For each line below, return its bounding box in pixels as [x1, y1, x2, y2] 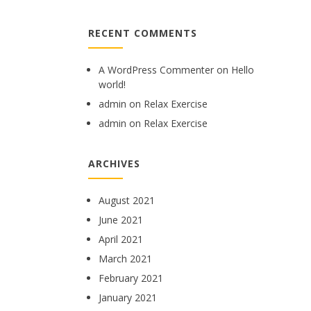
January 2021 [99, 291, 157, 304]
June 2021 [99, 213, 143, 226]
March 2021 [99, 252, 152, 265]
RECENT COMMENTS [88, 26, 197, 40]
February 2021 [99, 271, 163, 285]
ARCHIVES [88, 157, 140, 170]
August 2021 [99, 194, 155, 207]
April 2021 [99, 233, 143, 246]
